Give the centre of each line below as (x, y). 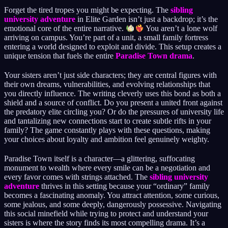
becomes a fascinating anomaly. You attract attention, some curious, (112, 195)
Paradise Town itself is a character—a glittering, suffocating (99, 159)
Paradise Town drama (154, 56)
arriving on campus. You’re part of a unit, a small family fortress (106, 37)
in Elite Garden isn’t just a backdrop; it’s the (147, 19)
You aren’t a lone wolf (181, 28)
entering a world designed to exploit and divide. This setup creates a (113, 47)
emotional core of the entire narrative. (65, 28)
